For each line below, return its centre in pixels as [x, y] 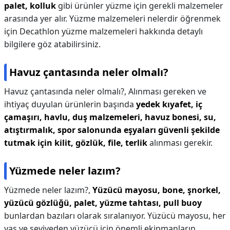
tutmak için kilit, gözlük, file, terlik [76, 143]
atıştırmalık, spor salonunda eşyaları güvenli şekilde [112, 130]
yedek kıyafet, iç [169, 104]
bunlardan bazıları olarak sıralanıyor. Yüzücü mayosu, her [115, 216]
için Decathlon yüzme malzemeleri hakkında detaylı [103, 31]
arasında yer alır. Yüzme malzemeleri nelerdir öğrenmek [112, 18]
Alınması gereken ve [167, 91]
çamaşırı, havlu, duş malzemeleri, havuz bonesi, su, [110, 117]
